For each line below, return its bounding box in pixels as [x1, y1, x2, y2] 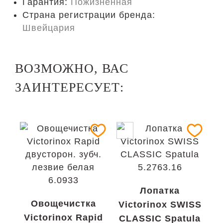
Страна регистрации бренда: [22, 10, 155, 20]
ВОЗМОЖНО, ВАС [15, 61, 128, 76]
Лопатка [140, 186, 180, 196]
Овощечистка [30, 199, 96, 209]
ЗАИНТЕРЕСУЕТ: [15, 80, 124, 95]
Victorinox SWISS [118, 200, 202, 210]
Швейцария [22, 23, 75, 33]
